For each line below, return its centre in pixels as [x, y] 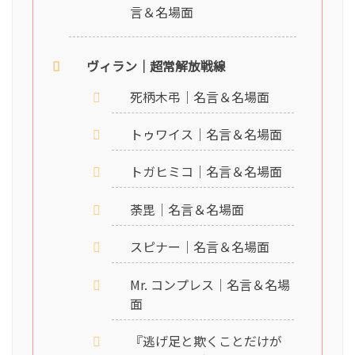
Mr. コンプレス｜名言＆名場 [210, 284]
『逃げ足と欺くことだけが [206, 340]
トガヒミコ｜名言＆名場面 [206, 172]
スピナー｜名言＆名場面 [199, 247]
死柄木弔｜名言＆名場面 [199, 96]
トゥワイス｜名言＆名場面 [206, 134]
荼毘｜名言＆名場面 [187, 209]
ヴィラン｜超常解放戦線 [157, 66]
